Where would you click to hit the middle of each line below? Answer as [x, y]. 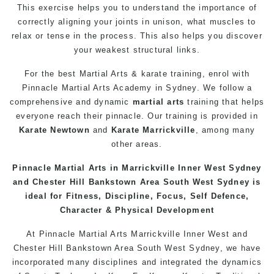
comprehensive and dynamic [71, 102]
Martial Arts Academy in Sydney [129, 88]
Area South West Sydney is [199, 182]
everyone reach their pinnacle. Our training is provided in [137, 116]
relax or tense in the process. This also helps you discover [137, 36]
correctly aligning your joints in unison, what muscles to [137, 22]
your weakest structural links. [137, 50]
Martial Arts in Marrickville [115, 168]
